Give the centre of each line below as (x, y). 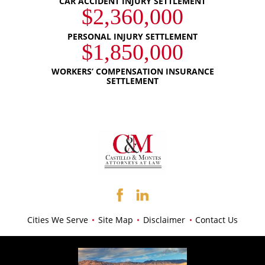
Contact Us (217, 220)
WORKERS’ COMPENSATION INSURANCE (132, 72)
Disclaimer (164, 220)
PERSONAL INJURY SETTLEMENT (132, 36)
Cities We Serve (57, 220)
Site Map (115, 220)
